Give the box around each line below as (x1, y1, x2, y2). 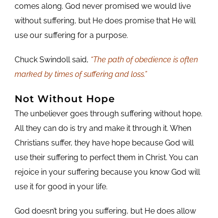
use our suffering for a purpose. (14, 30, 128, 40)
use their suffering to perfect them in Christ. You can (14, 152, 198, 162)
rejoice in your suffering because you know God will (14, 167, 200, 177)
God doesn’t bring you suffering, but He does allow (14, 206, 196, 216)
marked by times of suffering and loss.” (14, 69, 147, 79)
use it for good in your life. (14, 182, 108, 191)
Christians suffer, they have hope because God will (14, 138, 194, 147)
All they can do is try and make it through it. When (14, 123, 191, 133)
